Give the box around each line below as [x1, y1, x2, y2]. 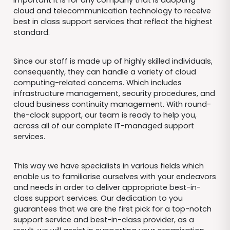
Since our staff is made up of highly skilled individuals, [13, 56, 213, 67]
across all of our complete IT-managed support [13, 121, 194, 131]
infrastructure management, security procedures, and [13, 88, 215, 99]
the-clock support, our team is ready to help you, [13, 110, 197, 121]
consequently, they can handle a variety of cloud [13, 67, 196, 78]
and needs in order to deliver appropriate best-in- [13, 182, 201, 193]
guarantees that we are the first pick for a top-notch [13, 203, 212, 214]
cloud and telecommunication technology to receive [13, 5, 211, 16]
